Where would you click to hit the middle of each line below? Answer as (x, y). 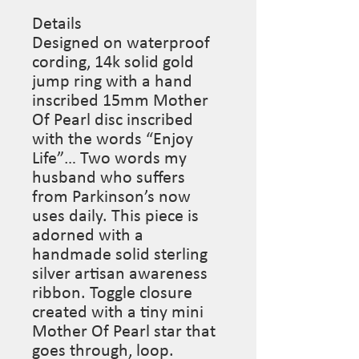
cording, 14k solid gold (113, 63)
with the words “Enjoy (113, 139)
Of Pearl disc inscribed (113, 120)
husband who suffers (109, 178)
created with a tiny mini (118, 313)
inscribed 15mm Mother (120, 101)
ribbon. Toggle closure (112, 293)
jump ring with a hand (112, 82)
